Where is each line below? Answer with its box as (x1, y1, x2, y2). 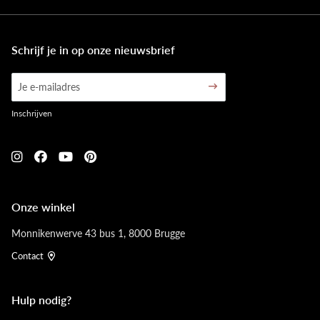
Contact (11, 249, 44, 262)
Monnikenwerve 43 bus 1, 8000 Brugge (11, 226, 185, 240)
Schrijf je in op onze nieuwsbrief (11, 41, 175, 58)
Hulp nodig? (11, 291, 71, 308)
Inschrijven (11, 107, 52, 119)
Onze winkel (11, 199, 75, 215)
